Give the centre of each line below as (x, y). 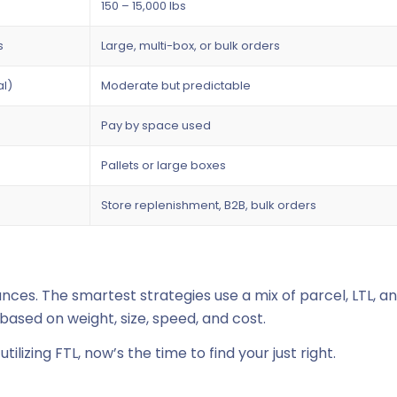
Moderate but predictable (176, 85)
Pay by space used (156, 125)
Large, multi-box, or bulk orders (191, 45)
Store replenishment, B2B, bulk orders (209, 205)
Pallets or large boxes (163, 165)
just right (303, 354)
